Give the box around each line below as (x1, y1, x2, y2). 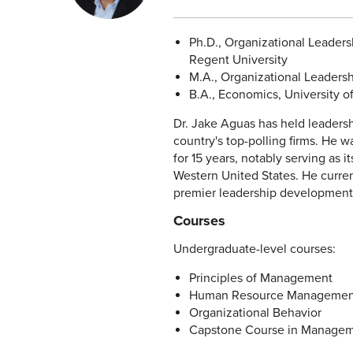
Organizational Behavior (188, 305, 321, 321)
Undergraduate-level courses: (173, 241, 336, 257)
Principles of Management (188, 270, 333, 286)
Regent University (188, 52, 288, 68)
